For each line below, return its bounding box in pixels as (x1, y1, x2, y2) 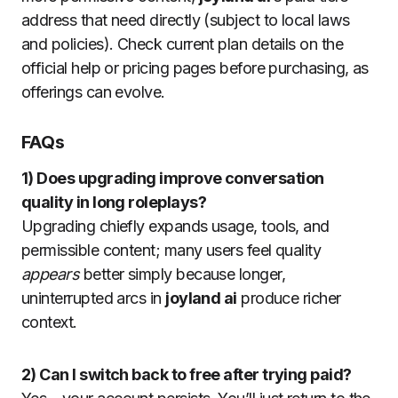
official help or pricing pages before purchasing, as (21, 58, 369, 77)
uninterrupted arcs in (21, 288, 166, 307)
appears (21, 264, 80, 283)
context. (21, 312, 77, 331)
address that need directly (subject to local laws (21, 10, 350, 29)
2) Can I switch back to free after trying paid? (21, 364, 352, 384)
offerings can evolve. (21, 82, 165, 101)
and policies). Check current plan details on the (21, 34, 344, 53)
